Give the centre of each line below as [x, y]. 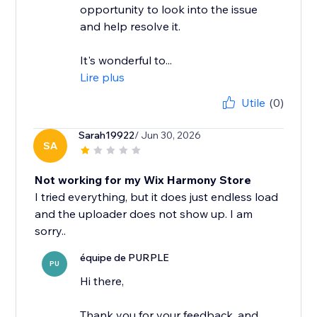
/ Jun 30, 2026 [168, 136]
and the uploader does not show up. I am [144, 214]
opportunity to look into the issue [169, 10]
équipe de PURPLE [125, 258]
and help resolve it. [131, 27]
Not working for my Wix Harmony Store [143, 180]
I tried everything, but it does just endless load [157, 197]
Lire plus [103, 77]
